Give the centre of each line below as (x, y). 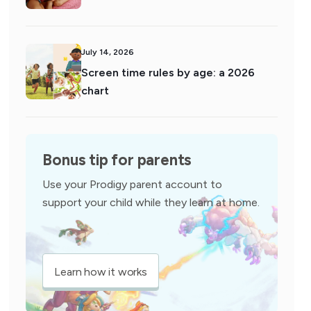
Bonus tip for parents (117, 160)
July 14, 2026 (108, 52)
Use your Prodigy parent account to (133, 184)
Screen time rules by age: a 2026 (168, 73)
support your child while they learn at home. (151, 202)
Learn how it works (101, 272)
